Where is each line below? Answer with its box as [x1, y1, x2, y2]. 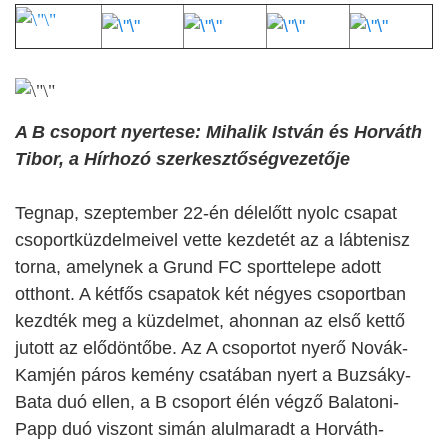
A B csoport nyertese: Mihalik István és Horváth [15, 122, 422, 143]
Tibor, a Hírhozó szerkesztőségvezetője [15, 149, 350, 170]
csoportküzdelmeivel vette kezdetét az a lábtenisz [15, 230, 410, 251]
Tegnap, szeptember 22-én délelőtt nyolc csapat [15, 203, 397, 224]
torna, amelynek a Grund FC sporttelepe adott [15, 257, 381, 278]
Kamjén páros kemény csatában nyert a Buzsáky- [15, 365, 411, 386]
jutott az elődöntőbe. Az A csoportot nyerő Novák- [15, 338, 408, 359]
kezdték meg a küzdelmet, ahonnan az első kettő [15, 311, 405, 332]
